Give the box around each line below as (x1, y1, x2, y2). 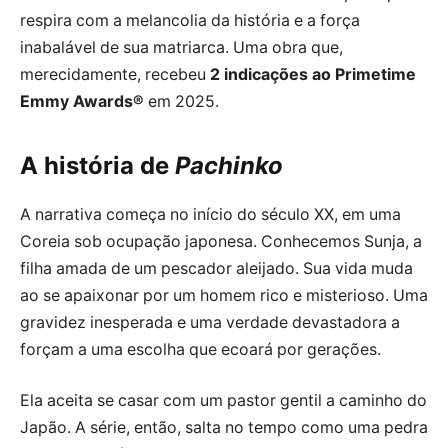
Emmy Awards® (20, 92, 144, 112)
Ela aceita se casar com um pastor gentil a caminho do (20, 391, 427, 411)
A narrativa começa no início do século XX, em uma (20, 204, 401, 224)
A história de (20, 150, 175, 180)
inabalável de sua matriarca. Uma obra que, (20, 38, 343, 58)
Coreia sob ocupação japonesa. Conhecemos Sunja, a (20, 231, 422, 251)
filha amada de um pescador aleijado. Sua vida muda (20, 258, 413, 278)
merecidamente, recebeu (20, 65, 210, 85)
